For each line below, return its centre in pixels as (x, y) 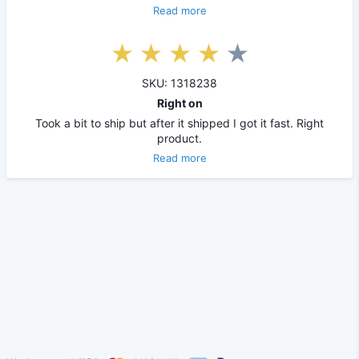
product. (179, 138)
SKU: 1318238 (179, 83)
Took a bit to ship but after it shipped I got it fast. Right (179, 123)
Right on (179, 103)
